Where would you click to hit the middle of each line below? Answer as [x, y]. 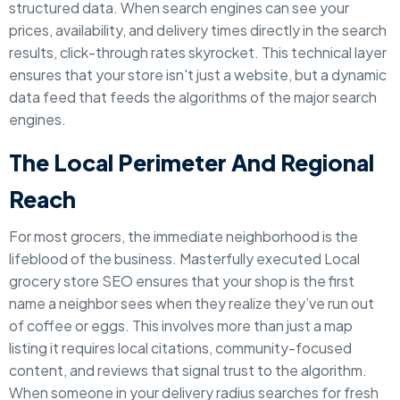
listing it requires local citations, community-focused [180, 348]
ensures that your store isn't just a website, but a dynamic [198, 75]
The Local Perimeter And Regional [192, 162]
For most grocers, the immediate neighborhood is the [183, 236]
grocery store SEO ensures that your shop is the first [182, 281]
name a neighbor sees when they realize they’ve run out [192, 303]
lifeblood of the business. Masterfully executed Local [184, 258]
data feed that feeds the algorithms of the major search [193, 97]
